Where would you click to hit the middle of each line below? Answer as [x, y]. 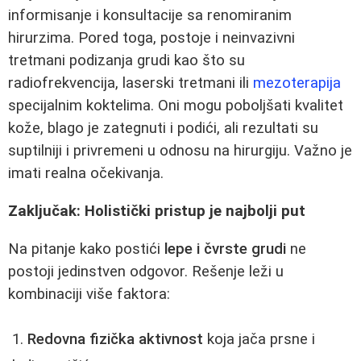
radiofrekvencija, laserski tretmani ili [131, 83]
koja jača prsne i [259, 340]
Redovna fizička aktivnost [115, 340]
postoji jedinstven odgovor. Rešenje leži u [146, 271]
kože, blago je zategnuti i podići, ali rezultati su [163, 129]
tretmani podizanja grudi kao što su [127, 61]
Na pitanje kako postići [86, 249]
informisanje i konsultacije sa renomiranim [150, 16]
